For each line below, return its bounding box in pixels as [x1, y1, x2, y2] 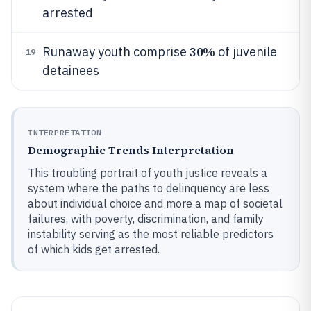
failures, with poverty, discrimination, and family [28, 212, 264, 226]
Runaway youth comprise [42, 44, 190, 60]
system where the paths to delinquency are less [28, 181, 269, 195]
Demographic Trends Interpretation [28, 142, 234, 158]
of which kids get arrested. [28, 242, 160, 256]
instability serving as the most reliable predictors [28, 227, 274, 241]
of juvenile [215, 44, 277, 60]
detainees [42, 62, 99, 78]
